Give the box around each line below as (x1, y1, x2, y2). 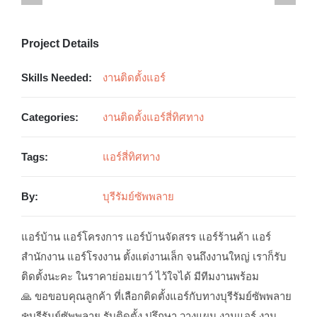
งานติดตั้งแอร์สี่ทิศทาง (102, 110, 204, 123)
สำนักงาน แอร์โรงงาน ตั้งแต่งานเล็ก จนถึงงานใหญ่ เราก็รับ (21, 250, 287, 263)
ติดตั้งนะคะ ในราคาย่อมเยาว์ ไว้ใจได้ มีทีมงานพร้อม (21, 270, 259, 282)
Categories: (21, 110, 79, 123)
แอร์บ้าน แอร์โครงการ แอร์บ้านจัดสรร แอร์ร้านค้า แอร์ (21, 230, 271, 243)
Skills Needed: (21, 71, 92, 83)
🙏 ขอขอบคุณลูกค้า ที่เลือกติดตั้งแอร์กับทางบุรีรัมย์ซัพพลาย (21, 289, 292, 302)
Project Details (21, 37, 99, 50)
